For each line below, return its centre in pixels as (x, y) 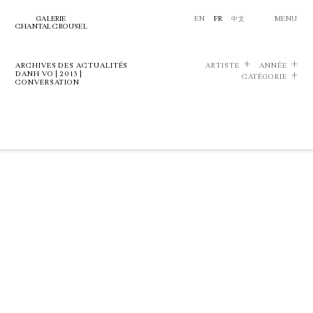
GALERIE (51, 19)
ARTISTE (223, 66)
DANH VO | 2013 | (49, 74)
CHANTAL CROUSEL (51, 27)
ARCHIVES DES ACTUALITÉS (72, 66)
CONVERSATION (48, 82)
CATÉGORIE (264, 77)
